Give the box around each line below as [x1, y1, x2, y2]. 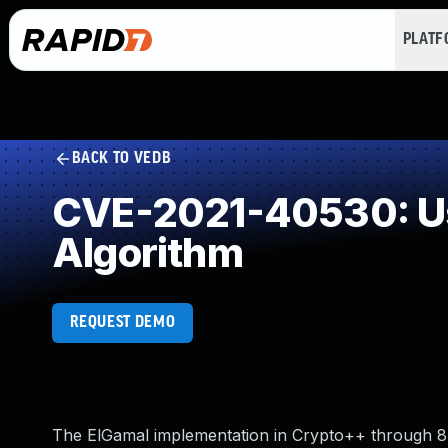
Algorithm [52, 228, 243, 277]
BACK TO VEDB [71, 150, 172, 167]
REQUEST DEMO [69, 314, 176, 331]
